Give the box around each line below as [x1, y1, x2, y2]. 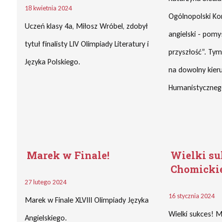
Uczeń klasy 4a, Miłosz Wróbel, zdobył [24, 21, 150, 31]
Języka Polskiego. [24, 57, 80, 66]
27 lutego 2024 [24, 178, 66, 186]
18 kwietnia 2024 [24, 4, 72, 12]
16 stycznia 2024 [168, 192, 215, 200]
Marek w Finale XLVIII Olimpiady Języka [24, 195, 149, 205]
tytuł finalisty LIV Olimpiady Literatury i [24, 39, 149, 49]
